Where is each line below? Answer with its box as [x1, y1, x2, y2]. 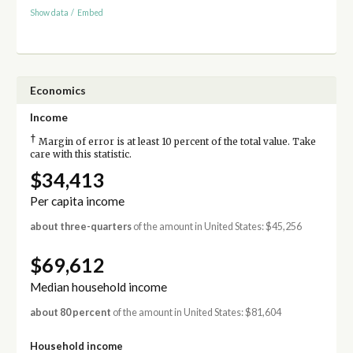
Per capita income [29, 194, 124, 209]
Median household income [29, 279, 167, 294]
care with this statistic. [29, 148, 132, 160]
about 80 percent [29, 306, 111, 318]
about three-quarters [29, 221, 132, 233]
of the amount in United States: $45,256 [131, 221, 302, 233]
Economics [29, 83, 86, 97]
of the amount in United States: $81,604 [110, 306, 281, 318]
